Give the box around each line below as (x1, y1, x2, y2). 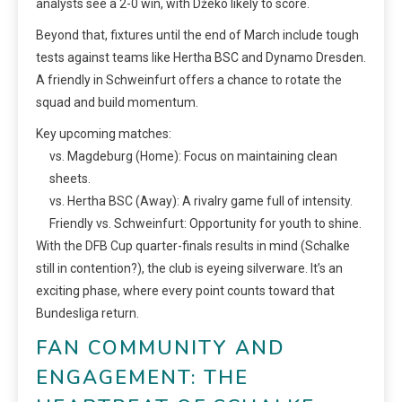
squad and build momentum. (36, 94, 198, 109)
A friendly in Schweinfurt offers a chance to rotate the (36, 72, 342, 87)
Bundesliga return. (36, 305, 139, 320)
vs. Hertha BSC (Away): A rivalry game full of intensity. (49, 193, 353, 208)
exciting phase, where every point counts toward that (36, 283, 335, 298)
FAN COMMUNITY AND (36, 334, 285, 362)
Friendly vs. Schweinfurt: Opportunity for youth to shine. (49, 215, 362, 231)
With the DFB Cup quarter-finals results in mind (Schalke (36, 238, 350, 253)
